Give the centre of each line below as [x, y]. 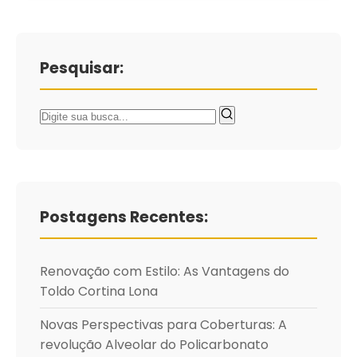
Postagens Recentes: [124, 217]
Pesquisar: [82, 68]
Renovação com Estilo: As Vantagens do [165, 271]
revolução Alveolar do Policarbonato [154, 345]
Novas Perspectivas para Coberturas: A [163, 325]
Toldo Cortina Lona [99, 291]
